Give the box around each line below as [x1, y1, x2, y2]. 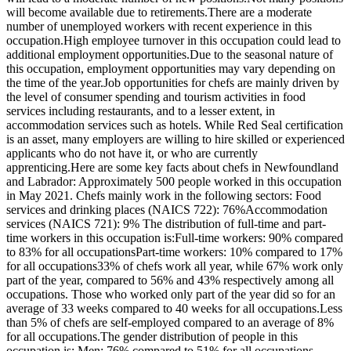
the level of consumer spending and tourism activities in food [6, 90, 306, 104]
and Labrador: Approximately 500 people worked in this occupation [6, 175, 342, 189]
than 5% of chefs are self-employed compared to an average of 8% [6, 316, 334, 330]
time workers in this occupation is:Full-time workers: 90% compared [6, 231, 343, 245]
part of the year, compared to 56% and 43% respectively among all [6, 273, 334, 288]
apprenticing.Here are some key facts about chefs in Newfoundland [6, 161, 338, 175]
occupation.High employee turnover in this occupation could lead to [6, 34, 341, 48]
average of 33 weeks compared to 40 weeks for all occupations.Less [6, 302, 342, 316]
